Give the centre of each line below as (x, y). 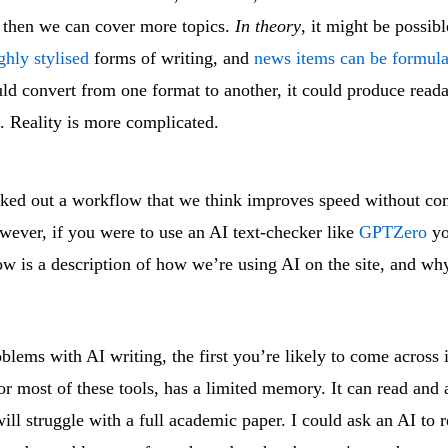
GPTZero (393, 232)
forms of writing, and (171, 58)
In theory (268, 26)
